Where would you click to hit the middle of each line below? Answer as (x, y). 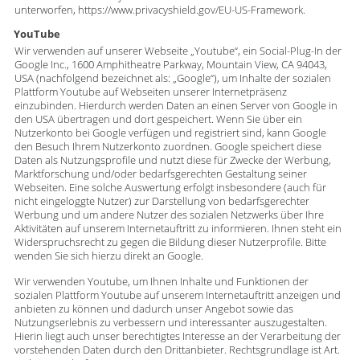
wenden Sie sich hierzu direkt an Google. (108, 256)
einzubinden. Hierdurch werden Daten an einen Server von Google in (176, 106)
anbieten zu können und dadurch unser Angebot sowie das (153, 309)
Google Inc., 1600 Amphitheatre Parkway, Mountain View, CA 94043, (170, 65)
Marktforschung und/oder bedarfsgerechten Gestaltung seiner (160, 174)
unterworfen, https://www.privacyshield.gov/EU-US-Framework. (160, 10)
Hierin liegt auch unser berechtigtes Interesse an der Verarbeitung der (177, 336)
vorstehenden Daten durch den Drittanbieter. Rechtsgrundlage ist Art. (177, 350)
